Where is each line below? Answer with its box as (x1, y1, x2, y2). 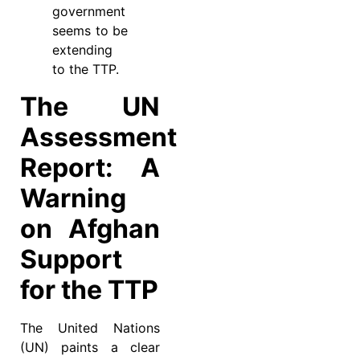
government (52, 3, 125, 20)
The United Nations (20, 320, 160, 337)
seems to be (52, 22, 128, 39)
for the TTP (20, 274, 158, 306)
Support (20, 243, 122, 276)
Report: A (20, 152, 160, 184)
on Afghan (20, 213, 160, 245)
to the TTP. (52, 61, 119, 78)
